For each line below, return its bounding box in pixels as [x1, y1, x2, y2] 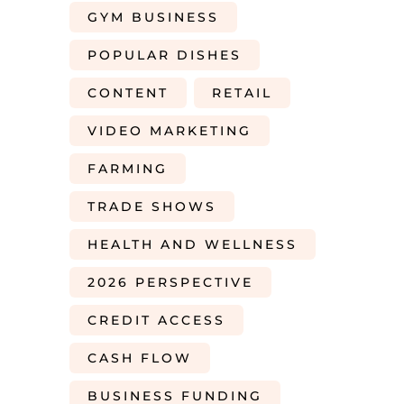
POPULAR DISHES [87, 47, 242, 63]
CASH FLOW [87, 350, 192, 366]
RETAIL [212, 85, 272, 101]
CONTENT [87, 85, 169, 101]
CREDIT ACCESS [87, 312, 225, 328]
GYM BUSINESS [87, 9, 219, 25]
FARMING [87, 161, 168, 177]
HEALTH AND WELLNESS [87, 236, 298, 252]
